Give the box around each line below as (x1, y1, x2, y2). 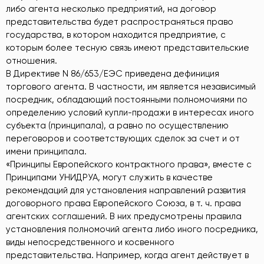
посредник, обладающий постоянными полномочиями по (6, 94, 247, 105)
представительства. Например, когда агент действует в (6, 249, 249, 260)
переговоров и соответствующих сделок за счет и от (6, 133, 240, 144)
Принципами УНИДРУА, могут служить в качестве (6, 171, 213, 183)
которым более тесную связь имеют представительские (6, 42, 249, 53)
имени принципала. (6, 146, 87, 157)
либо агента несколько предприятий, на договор (6, 3, 216, 14)
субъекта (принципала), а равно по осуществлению (6, 120, 229, 131)
